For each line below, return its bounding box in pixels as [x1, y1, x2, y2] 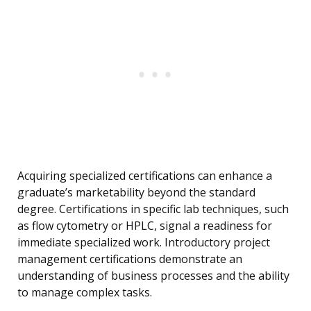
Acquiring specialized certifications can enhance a [17, 168, 272, 184]
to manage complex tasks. [17, 285, 152, 301]
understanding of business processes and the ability [17, 268, 289, 284]
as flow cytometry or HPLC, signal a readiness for [17, 218, 272, 234]
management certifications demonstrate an [17, 251, 242, 267]
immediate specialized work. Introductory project [17, 235, 270, 251]
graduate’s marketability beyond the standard [17, 185, 255, 201]
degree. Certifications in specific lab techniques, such [17, 201, 289, 217]
